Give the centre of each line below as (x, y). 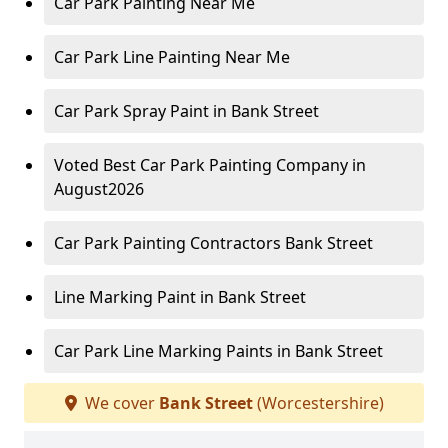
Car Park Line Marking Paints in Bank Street (218, 351)
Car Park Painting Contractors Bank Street (213, 243)
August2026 (99, 189)
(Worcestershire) (318, 403)
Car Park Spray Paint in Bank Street (186, 111)
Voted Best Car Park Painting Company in (210, 165)
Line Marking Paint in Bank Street (180, 297)
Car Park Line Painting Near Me (172, 57)
